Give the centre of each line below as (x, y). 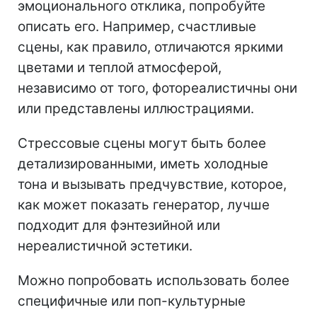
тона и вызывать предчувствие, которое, (152, 184)
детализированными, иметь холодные (143, 163)
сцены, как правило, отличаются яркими (150, 47)
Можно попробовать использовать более (154, 280)
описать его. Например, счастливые (137, 26)
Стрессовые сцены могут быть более (142, 143)
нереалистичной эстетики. (105, 246)
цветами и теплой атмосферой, (120, 67)
